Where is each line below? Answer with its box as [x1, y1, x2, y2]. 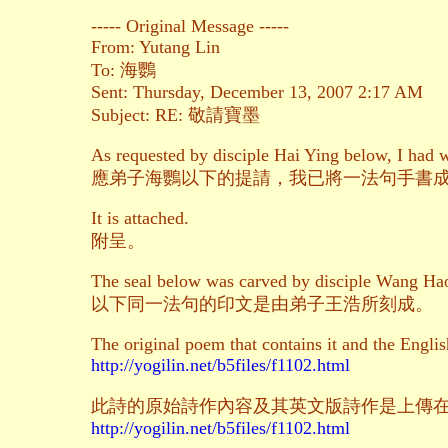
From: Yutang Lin [91, 37, 220, 58]
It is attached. [91, 208, 189, 229]
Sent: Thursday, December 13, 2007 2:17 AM [91, 82, 423, 103]
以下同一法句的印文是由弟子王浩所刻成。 [91, 294, 433, 315]
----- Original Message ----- [91, 16, 289, 37]
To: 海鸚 [91, 60, 156, 81]
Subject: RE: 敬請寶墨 [91, 105, 260, 126]
